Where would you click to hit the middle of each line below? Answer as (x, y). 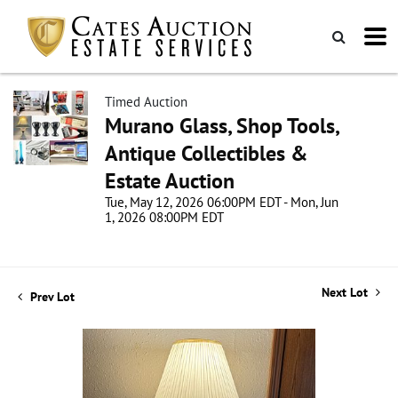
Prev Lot (51, 297)
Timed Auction (146, 102)
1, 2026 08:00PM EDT (164, 217)
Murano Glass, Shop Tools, (222, 126)
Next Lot (346, 292)
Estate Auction (170, 181)
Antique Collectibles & (207, 153)
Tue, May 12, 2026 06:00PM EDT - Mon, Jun (222, 202)
